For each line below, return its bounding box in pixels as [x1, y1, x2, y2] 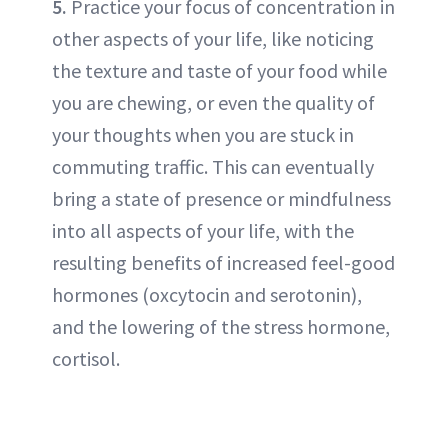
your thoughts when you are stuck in [52, 122, 354, 148]
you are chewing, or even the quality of [52, 90, 375, 116]
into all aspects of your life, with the [52, 218, 354, 244]
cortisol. [52, 346, 120, 372]
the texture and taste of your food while [52, 58, 387, 84]
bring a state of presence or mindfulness [52, 186, 391, 212]
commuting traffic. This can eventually [52, 154, 374, 180]
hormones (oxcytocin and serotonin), [52, 282, 362, 308]
